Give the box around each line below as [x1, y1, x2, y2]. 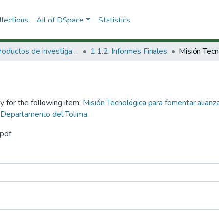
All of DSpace [36, 14, 84, 25]
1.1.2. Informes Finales [90, 46, 167, 57]
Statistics [98, 14, 130, 25]
